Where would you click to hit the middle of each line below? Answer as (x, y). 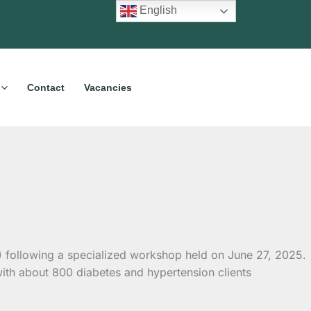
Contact (45, 87)
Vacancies (108, 87)
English (157, 10)
